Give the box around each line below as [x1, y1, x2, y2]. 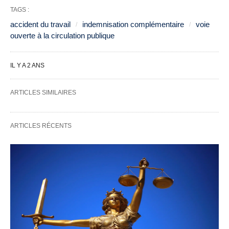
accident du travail [10, 20, 71, 29]
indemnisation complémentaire [82, 20, 184, 29]
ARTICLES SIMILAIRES [10, 89, 76, 96]
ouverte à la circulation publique [10, 31, 114, 40]
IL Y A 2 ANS [10, 62, 44, 69]
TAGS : [10, 6, 29, 13]
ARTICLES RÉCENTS [10, 122, 72, 129]
